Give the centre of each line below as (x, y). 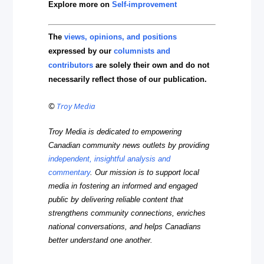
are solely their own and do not (151, 65)
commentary (70, 172)
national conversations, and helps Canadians (125, 226)
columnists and (142, 51)
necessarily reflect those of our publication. (128, 80)
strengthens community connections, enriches (127, 213)
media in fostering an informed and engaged (123, 186)
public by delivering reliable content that (116, 199)
